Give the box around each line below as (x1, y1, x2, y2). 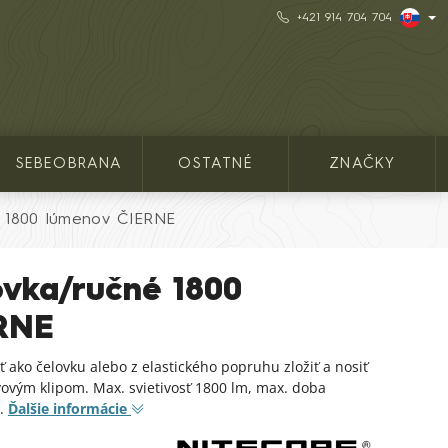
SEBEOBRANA (15, 157, 123, 171)
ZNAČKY (329, 157, 396, 171)
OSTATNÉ (178, 157, 253, 171)
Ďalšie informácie (8, 399, 127, 418)
